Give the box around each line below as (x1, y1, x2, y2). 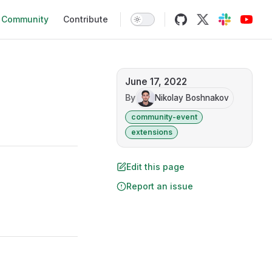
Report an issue (126, 180, 193, 191)
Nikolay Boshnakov (154, 92, 229, 103)
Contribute (63, 14, 108, 24)
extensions (131, 127, 172, 137)
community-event (131, 112, 197, 121)
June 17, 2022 (124, 75, 187, 87)
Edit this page (126, 161, 185, 172)
